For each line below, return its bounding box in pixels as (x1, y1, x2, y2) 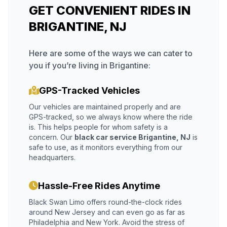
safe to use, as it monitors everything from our (29, 143, 182, 152)
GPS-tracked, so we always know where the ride (29, 112, 193, 122)
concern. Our (29, 133, 74, 142)
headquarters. (29, 153, 75, 162)
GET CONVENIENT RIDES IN (29, 3, 191, 18)
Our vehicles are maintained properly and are (29, 102, 181, 111)
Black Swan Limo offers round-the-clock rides (29, 198, 182, 207)
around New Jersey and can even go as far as (29, 208, 185, 217)
